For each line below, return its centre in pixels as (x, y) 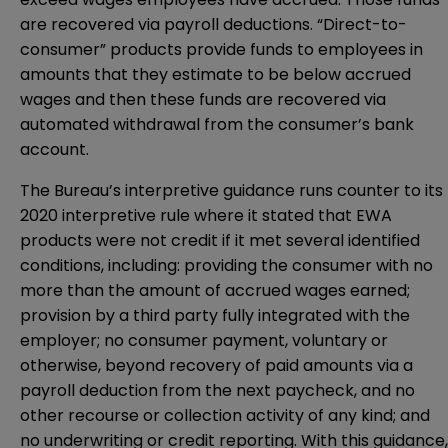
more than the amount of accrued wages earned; (215, 291)
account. (54, 150)
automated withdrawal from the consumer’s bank (217, 125)
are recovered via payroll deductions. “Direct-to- (213, 25)
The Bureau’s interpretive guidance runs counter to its (231, 191)
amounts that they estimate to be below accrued (215, 75)
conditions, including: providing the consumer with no (226, 266)
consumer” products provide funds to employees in (221, 50)
